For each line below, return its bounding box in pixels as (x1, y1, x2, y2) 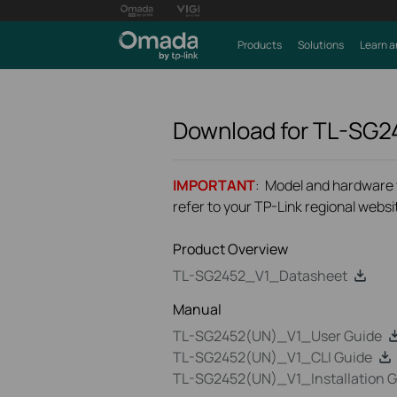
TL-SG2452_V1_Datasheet (173, 266, 347, 285)
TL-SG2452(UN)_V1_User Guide (173, 326, 382, 346)
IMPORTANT (173, 175, 255, 195)
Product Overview (173, 239, 288, 259)
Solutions (297, 37, 344, 52)
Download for (173, 114, 313, 146)
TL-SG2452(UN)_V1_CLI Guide (173, 347, 372, 367)
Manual (173, 300, 222, 319)
